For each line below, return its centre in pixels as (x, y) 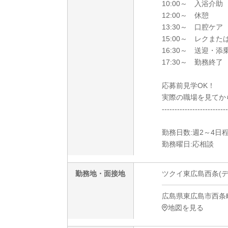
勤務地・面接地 (100, 174)
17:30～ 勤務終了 (192, 62)
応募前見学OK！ (188, 86)
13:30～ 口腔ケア (192, 27)
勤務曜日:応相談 (188, 144)
